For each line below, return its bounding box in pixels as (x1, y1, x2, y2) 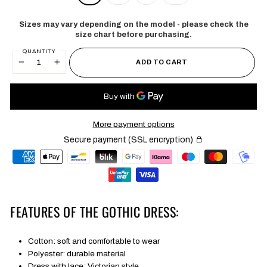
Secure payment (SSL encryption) (64, 135, 195, 144)
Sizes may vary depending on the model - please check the (18, 20, 249, 29)
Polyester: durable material (28, 249, 126, 258)
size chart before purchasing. (75, 30, 192, 39)
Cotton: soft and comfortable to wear (28, 236, 160, 246)
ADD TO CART (136, 58, 188, 66)
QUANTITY (22, 48, 56, 54)
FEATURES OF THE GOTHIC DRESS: (10, 201, 179, 221)
